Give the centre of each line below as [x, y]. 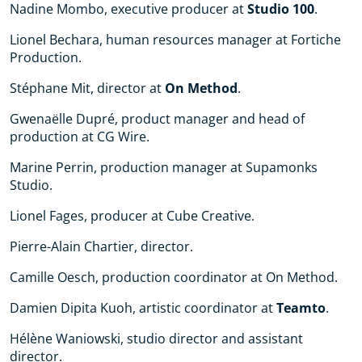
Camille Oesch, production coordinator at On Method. [174, 277]
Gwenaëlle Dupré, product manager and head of [157, 119]
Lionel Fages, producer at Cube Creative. [132, 216]
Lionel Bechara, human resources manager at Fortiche [175, 40]
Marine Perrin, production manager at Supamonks [164, 167]
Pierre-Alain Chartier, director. [101, 246]
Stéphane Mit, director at [87, 88]
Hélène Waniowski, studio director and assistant [156, 339]
